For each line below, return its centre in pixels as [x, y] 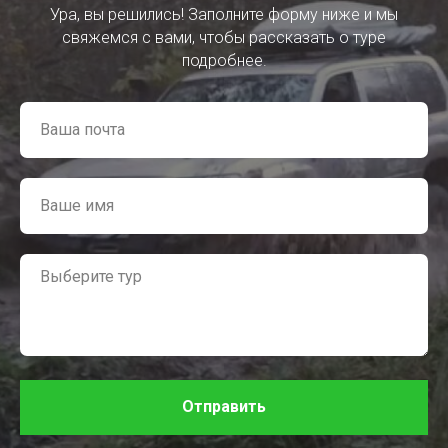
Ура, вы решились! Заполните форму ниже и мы [224, 14]
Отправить [224, 407]
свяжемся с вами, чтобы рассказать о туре [224, 37]
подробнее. [224, 60]
